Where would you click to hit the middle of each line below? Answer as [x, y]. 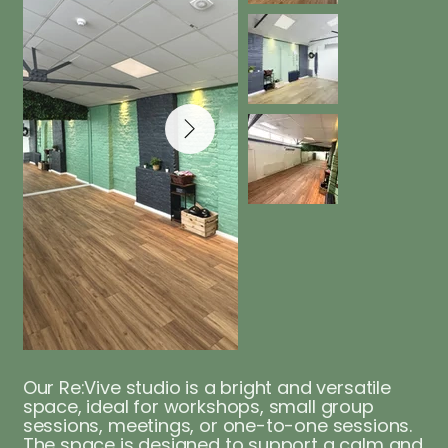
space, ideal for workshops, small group [198, 407]
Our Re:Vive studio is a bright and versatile [206, 388]
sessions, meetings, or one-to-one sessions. [217, 426]
